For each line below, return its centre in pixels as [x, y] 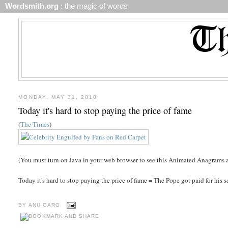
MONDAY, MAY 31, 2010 [58, 97]
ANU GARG [45, 205]
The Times [35, 124]
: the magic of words [94, 6]
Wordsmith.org [31, 6]
